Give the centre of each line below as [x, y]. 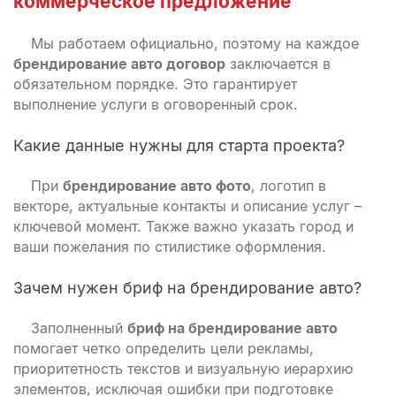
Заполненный [79, 328]
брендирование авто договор [119, 64]
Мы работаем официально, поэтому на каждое [195, 43]
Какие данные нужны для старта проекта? [179, 145]
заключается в [278, 64]
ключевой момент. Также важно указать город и [183, 226]
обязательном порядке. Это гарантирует [155, 84]
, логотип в [289, 186]
